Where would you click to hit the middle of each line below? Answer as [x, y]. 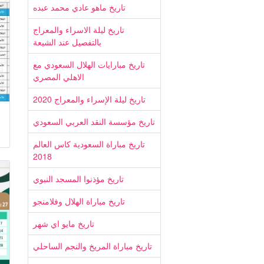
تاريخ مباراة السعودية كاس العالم [89, 144]
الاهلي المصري [59, 77]
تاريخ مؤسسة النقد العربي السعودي [94, 121]
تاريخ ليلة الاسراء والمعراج [79, 29]
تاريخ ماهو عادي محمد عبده [79, 7]
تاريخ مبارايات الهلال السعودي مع [89, 64]
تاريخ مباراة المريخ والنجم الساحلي [93, 246]
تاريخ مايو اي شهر [64, 223]
